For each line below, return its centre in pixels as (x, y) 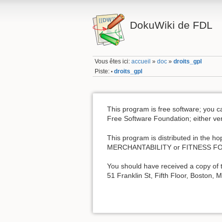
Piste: (102, 71)
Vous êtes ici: (113, 62)
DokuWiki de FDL (171, 25)
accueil (141, 62)
